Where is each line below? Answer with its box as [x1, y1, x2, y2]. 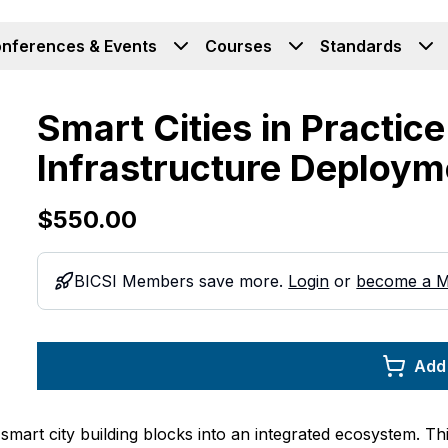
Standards [320, 36, 402, 56]
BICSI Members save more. [74, 271, 289, 291]
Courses [205, 36, 272, 56]
